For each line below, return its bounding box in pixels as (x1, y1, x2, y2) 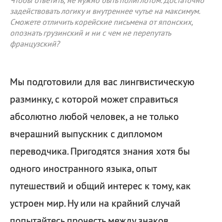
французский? (10, 39, 59, 49)
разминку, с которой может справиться (10, 93, 178, 106)
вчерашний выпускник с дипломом (10, 127, 163, 140)
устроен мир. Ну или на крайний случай (10, 197, 180, 210)
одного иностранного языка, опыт (10, 162, 157, 175)
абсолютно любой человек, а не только (10, 110, 179, 123)
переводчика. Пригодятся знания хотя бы (10, 145, 190, 158)
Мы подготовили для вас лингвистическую (10, 75, 194, 88)
